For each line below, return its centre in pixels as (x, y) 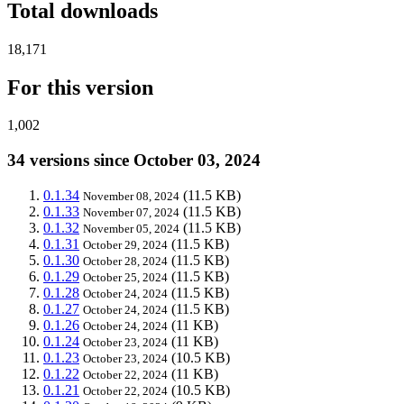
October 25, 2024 (125, 277)
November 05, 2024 (131, 228)
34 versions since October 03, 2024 (134, 161)
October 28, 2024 (125, 261)
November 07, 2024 (131, 212)
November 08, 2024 (131, 196)
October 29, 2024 (125, 244)
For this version (80, 87)
